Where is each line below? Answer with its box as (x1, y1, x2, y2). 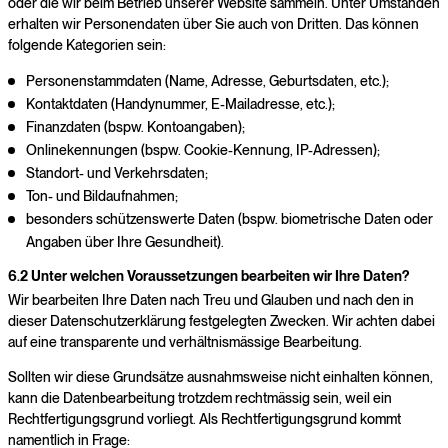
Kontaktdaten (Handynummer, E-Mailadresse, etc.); (25, 95, 335, 112)
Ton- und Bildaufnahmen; (25, 187, 178, 204)
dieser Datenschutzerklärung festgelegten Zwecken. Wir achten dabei (8, 312, 435, 329)
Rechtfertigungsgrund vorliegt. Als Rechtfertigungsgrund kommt (8, 410, 401, 427)
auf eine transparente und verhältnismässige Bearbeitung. (8, 333, 362, 350)
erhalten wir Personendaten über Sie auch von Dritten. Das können (8, 15, 419, 32)
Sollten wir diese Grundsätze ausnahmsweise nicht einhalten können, (8, 368, 433, 385)
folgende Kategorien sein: (8, 36, 166, 53)
